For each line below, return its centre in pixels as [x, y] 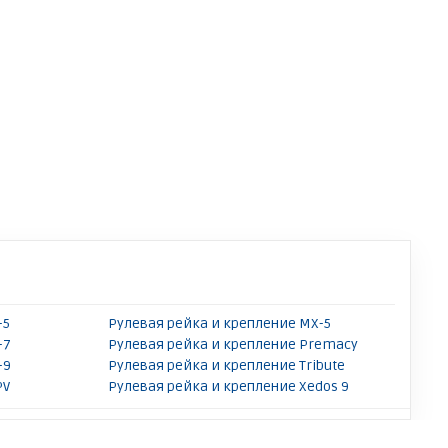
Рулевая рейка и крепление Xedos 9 [228, 386]
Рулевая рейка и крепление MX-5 [219, 323]
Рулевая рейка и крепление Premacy [233, 344]
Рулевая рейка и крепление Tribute [226, 365]
